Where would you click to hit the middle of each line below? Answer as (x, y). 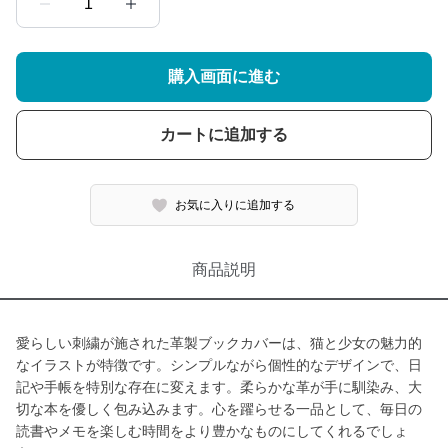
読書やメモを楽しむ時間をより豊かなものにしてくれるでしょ (212, 431)
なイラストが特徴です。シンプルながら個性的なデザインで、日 (219, 365)
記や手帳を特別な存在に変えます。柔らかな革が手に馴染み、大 (219, 387)
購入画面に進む (224, 76)
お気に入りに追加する (235, 205)
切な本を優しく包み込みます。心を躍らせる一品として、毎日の (219, 409)
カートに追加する (224, 134)
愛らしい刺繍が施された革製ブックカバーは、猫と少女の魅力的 (219, 343)
